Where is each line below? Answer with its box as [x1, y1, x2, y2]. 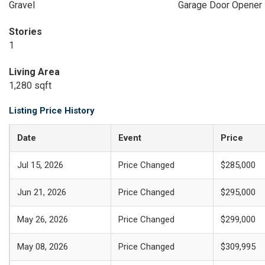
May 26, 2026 [17, 214, 68, 225]
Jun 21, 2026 [17, 187, 66, 198]
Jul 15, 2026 [17, 160, 63, 170]
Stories [9, 26, 42, 37]
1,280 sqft [9, 80, 51, 91]
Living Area [9, 66, 60, 77]
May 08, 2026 [17, 241, 68, 252]
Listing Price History [9, 105, 95, 116]
